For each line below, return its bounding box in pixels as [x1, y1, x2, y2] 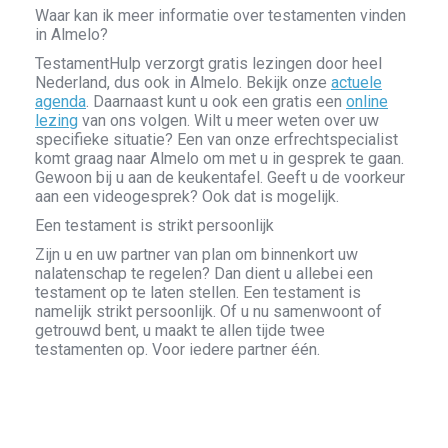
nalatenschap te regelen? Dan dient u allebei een [35, 264, 373, 283]
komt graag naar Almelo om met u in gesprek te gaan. [35, 149, 404, 168]
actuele [331, 73, 382, 92]
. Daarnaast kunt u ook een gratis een [86, 92, 346, 111]
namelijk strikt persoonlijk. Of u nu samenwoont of [35, 302, 382, 321]
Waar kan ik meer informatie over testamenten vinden [35, 6, 406, 25]
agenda [35, 92, 86, 111]
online [346, 92, 388, 111]
